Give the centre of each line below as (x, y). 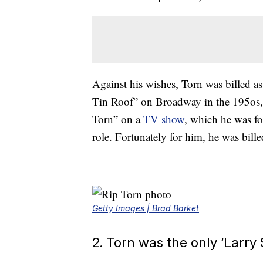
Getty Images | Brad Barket (146, 208)
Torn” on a (118, 119)
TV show (164, 119)
